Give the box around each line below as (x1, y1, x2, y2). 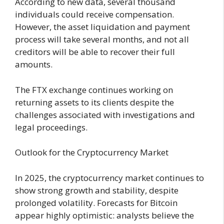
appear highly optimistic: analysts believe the (15, 209, 194, 221)
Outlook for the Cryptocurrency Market (15, 146, 168, 158)
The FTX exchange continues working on (15, 83, 173, 95)
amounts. (15, 58, 52, 70)
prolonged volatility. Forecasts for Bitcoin (15, 196, 177, 208)
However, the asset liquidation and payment (15, 21, 190, 33)
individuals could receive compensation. (15, 8, 174, 20)
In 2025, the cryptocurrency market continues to (15, 171, 204, 183)
